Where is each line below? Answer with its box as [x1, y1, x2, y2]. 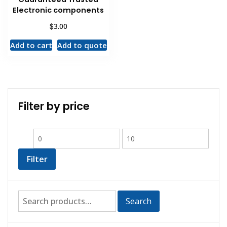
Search [126, 195, 152, 207]
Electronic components [13, 5, 104, 15]
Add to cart [10, 40, 52, 51]
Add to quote [57, 40, 107, 51]
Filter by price [18, 99, 90, 114]
